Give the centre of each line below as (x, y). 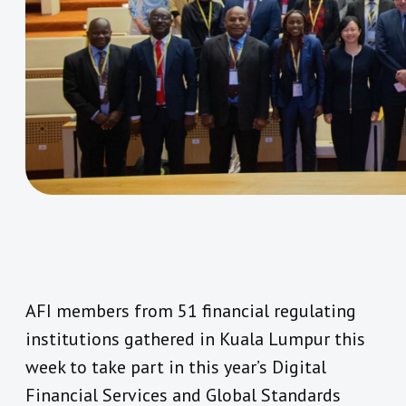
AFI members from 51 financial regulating (191, 311)
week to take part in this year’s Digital (176, 367)
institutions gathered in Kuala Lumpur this (195, 339)
